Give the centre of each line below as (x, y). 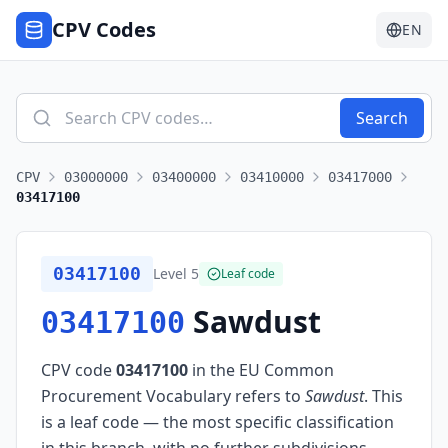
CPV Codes (104, 29)
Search (382, 118)
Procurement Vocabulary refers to (171, 396)
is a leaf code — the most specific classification (217, 422)
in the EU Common (261, 370)
